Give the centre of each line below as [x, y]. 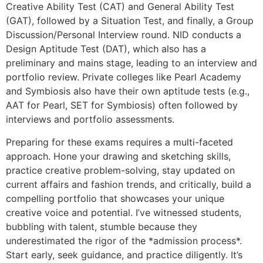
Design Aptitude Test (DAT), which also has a [106, 49]
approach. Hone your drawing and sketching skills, [118, 156]
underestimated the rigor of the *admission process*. [124, 240]
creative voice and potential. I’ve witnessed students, [124, 212]
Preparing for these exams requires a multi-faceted [119, 142]
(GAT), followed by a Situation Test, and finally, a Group [130, 21]
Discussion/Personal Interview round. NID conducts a [124, 35]
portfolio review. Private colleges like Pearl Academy [124, 77]
